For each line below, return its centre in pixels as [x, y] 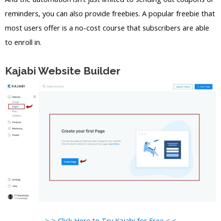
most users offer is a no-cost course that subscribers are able [107, 27]
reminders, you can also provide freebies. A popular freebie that [110, 13]
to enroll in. [23, 42]
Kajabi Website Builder [63, 71]
